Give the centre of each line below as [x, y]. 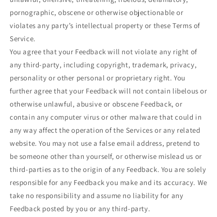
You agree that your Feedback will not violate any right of [103, 52]
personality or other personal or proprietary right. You [98, 78]
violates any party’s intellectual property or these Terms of [105, 26]
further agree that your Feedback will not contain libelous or [108, 91]
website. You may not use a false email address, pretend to [105, 143]
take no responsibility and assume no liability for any [97, 196]
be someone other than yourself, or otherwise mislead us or [106, 156]
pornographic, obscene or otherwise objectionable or [97, 13]
